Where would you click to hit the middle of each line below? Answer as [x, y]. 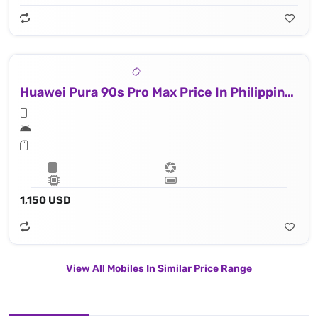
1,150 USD [45, 200]
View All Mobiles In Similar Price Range [159, 268]
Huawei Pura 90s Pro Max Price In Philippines [289, 92]
